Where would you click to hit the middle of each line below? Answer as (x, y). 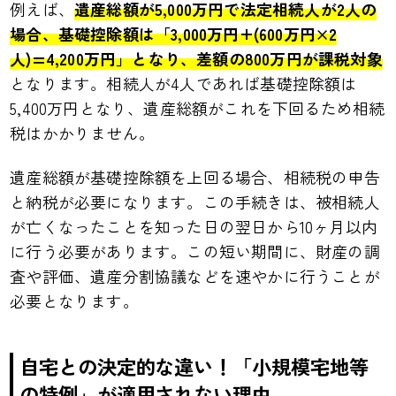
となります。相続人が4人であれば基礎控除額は (183, 83)
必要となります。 (74, 301)
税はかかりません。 (83, 132)
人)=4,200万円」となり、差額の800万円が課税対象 (196, 58)
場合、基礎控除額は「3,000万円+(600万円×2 (174, 33)
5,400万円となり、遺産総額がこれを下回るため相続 (198, 107)
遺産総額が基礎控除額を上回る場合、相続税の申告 (195, 177)
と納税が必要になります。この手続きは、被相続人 (195, 202)
